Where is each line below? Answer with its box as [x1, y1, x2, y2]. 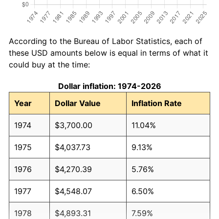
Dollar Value [55, 98, 101, 108]
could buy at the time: [9, 59, 90, 69]
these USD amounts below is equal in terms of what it [9, 47, 208, 58]
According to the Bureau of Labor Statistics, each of [9, 36, 202, 46]
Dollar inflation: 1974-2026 [58, 81, 161, 91]
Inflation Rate [131, 98, 182, 108]
